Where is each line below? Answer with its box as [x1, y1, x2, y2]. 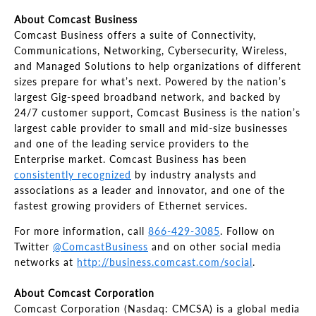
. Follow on [220, 225, 275, 237]
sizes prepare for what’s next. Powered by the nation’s [14, 75, 286, 87]
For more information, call [14, 225, 148, 237]
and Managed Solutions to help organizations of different [14, 60, 301, 72]
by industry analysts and [131, 169, 257, 181]
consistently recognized [14, 169, 131, 181]
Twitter [14, 241, 53, 253]
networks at [14, 256, 77, 268]
